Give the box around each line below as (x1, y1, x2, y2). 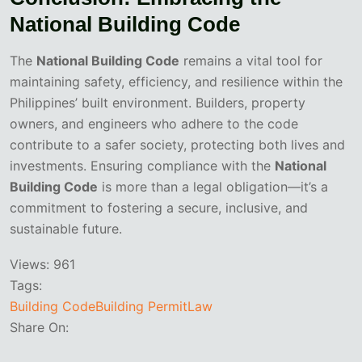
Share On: (10, 319, 69, 336)
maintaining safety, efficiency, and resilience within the (10, 74, 343, 90)
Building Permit (95, 298, 187, 315)
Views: (10, 256, 49, 273)
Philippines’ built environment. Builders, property (10, 95, 305, 112)
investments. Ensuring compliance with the (10, 158, 275, 175)
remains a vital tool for (179, 53, 322, 69)
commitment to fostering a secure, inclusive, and (10, 200, 308, 217)
